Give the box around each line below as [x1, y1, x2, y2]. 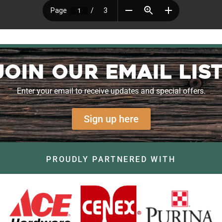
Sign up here [83, 113, 139, 125]
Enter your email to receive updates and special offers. [16, 86, 206, 96]
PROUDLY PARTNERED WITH [46, 155, 176, 165]
